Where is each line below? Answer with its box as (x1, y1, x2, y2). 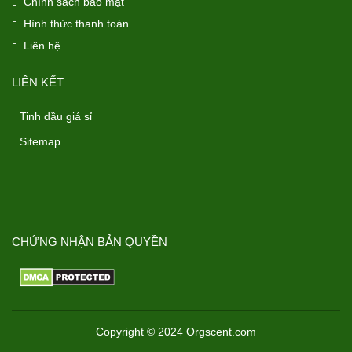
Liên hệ (24, 39, 60, 53)
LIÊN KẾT (12, 75, 64, 90)
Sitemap (20, 135, 60, 148)
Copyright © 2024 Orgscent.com (96, 324, 256, 338)
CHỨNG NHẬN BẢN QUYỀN (12, 235, 167, 249)
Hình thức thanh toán (24, 17, 129, 31)
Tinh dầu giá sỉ (20, 110, 92, 123)
